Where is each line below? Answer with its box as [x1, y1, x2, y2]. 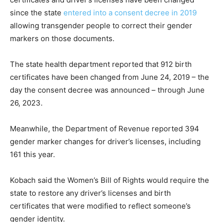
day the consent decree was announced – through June [10, 85, 205, 95]
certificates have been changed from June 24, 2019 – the [10, 72, 209, 82]
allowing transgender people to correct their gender [10, 20, 192, 30]
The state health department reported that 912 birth [10, 59, 192, 69]
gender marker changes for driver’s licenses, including [10, 136, 201, 146]
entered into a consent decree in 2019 [63, 7, 197, 17]
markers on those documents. [10, 33, 114, 43]
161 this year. [10, 149, 55, 159]
